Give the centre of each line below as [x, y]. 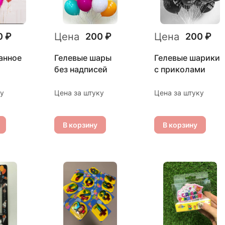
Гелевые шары [83, 58]
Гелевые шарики [187, 58]
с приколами [180, 69]
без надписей [81, 69]
